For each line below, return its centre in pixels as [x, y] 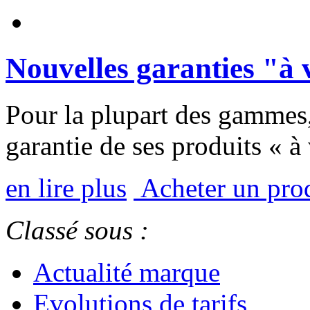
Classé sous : [77, 230]
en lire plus [66, 188]
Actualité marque [127, 272]
